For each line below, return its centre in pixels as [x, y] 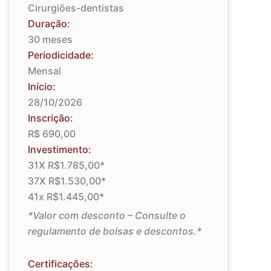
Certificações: [60, 263]
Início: [42, 86]
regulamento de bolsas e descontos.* [115, 231]
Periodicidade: [61, 55]
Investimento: [60, 149]
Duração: [49, 23]
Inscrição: [51, 118]
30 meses [50, 39]
